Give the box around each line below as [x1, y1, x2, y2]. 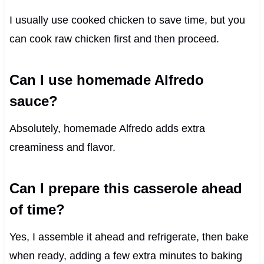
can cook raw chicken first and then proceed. [9, 33, 219, 45]
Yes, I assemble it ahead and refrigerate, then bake [9, 231, 249, 243]
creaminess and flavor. [9, 141, 115, 154]
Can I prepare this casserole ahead [9, 180, 242, 197]
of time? [9, 202, 65, 218]
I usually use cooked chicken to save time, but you [9, 14, 245, 27]
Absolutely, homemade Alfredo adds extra [9, 123, 205, 135]
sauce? [9, 93, 58, 110]
